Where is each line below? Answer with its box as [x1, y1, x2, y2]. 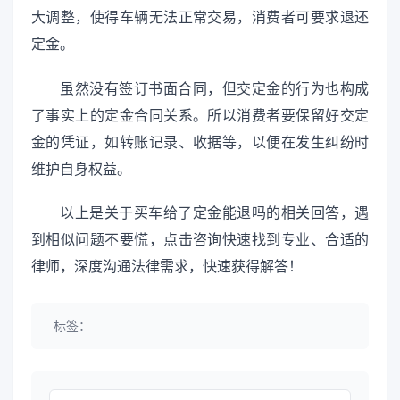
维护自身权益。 [31, 161, 131, 177]
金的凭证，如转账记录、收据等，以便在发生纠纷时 [31, 134, 369, 150]
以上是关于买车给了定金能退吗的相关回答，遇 [60, 204, 369, 221]
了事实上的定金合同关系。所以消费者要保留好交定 [31, 107, 369, 123]
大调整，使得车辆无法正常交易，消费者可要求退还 [31, 10, 369, 26]
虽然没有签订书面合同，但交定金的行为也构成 [60, 80, 369, 96]
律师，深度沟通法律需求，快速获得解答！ [31, 258, 303, 274]
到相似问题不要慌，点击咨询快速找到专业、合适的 [31, 231, 369, 247]
